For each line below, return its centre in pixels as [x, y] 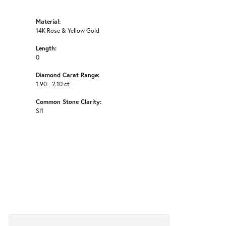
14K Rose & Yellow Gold [68, 31]
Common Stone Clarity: [69, 102]
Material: [48, 21]
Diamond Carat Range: [68, 75]
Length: [46, 48]
